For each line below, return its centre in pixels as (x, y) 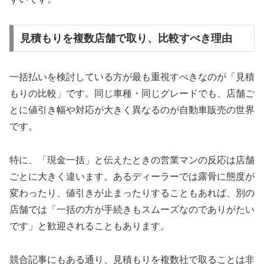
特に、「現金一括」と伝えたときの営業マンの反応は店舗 (132, 160)
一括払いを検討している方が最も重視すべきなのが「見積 (132, 77)
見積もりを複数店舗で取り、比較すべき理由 (126, 39)
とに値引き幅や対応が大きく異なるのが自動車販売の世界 (132, 110)
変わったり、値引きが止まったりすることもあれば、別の (132, 193)
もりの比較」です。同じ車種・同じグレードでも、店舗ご (132, 93)
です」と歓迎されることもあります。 (90, 226)
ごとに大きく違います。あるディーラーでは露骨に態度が (132, 176)
